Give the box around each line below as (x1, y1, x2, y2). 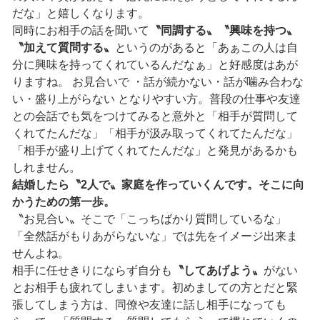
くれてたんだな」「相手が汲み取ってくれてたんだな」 (11, 126, 298, 139)
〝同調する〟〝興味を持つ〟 (149, 24, 298, 36)
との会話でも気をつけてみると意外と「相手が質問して (11, 109, 298, 122)
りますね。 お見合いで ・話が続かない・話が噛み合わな (11, 75, 304, 88)
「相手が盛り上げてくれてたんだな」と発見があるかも (11, 144, 298, 156)
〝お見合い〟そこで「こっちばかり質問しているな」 (11, 212, 286, 225)
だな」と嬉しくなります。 (11, 6, 149, 19)
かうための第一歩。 (11, 195, 115, 208)
